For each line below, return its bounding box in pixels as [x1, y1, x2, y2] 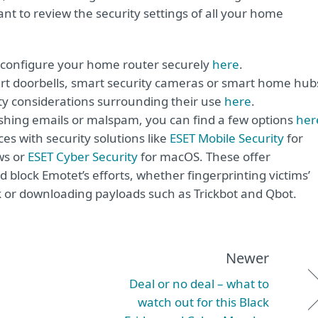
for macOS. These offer [138, 148, 270, 165]
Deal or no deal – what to [129, 275, 269, 292]
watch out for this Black [138, 294, 269, 310]
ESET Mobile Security [170, 130, 284, 146]
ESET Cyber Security [28, 148, 138, 165]
